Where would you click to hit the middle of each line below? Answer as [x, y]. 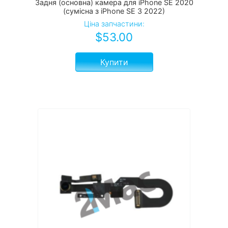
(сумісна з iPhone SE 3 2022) [114, 11]
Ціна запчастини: [114, 24]
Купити [114, 62]
